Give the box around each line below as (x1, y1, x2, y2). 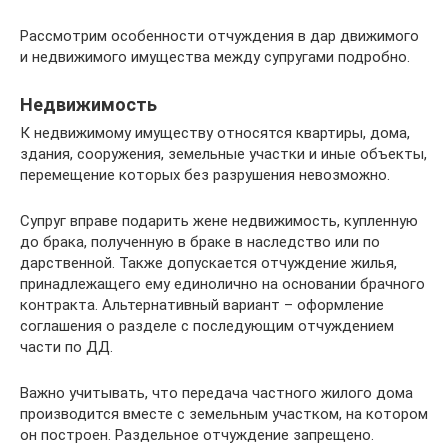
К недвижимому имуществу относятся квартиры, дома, (20, 124, 410, 142)
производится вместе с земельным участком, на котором (20, 405, 428, 423)
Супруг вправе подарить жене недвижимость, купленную (20, 212, 418, 230)
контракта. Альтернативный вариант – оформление (20, 296, 384, 314)
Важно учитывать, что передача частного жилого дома (20, 384, 413, 402)
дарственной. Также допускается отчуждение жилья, (20, 254, 397, 272)
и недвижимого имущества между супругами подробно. (20, 48, 410, 66)
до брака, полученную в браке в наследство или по (20, 233, 380, 251)
